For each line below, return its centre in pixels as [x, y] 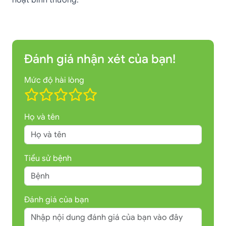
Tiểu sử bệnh [48, 158]
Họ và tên [42, 117]
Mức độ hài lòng [54, 80]
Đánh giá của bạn [56, 200]
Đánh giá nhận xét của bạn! [100, 59]
